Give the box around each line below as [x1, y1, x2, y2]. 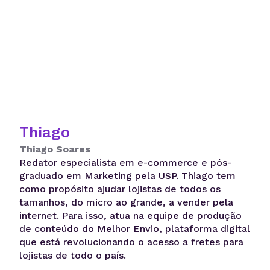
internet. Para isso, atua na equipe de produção [19, 210, 242, 222]
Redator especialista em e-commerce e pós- [19, 157, 231, 169]
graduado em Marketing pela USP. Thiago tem [19, 170, 236, 182]
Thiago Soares [19, 143, 90, 155]
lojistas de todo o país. [19, 250, 126, 262]
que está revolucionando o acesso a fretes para [19, 236, 243, 248]
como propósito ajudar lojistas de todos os [19, 183, 221, 195]
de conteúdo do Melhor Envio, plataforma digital [19, 223, 250, 235]
